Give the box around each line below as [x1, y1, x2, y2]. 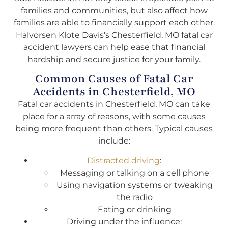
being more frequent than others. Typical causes [15, 124, 213, 134]
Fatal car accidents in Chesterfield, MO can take [18, 99, 210, 109]
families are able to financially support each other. [13, 18, 215, 27]
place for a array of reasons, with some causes [22, 111, 206, 122]
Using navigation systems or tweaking [56, 180, 213, 190]
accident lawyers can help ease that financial [23, 42, 205, 52]
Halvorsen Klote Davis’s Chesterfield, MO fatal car [15, 30, 213, 40]
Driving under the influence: [67, 216, 182, 226]
